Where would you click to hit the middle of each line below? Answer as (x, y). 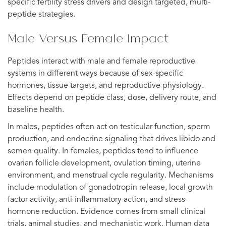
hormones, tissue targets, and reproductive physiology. (106, 86)
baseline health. (36, 110)
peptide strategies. (41, 14)
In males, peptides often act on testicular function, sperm (109, 127)
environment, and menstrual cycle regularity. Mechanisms (110, 175)
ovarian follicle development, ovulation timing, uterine (104, 163)
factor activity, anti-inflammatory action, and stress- (98, 200)
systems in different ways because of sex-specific (95, 73)
